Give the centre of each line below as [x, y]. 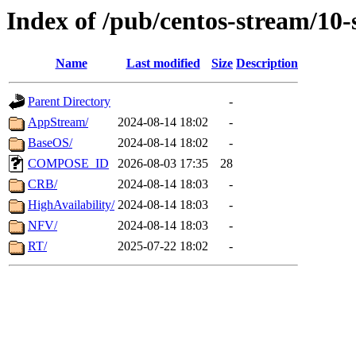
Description [267, 64]
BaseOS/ [50, 143]
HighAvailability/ [71, 205]
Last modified [163, 64]
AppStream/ [58, 122]
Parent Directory [69, 102]
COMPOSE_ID [68, 164]
